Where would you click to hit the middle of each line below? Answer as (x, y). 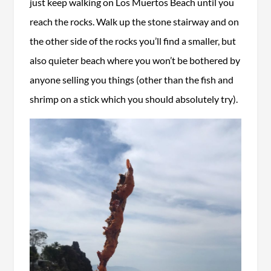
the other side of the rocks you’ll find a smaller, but (132, 41)
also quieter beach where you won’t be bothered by (135, 60)
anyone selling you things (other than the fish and (131, 79)
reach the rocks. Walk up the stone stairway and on (134, 21)
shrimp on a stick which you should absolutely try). (134, 99)
